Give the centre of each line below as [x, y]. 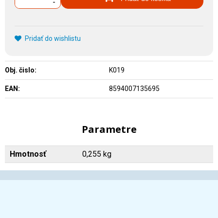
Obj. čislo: [21, 70]
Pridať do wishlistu [53, 38]
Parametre [109, 129]
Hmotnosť [28, 154]
